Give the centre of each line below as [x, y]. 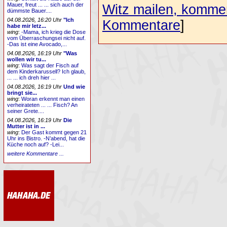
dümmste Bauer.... [30, 11]
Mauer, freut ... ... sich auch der [46, 5]
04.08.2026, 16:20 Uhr [35, 20]
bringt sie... [22, 92]
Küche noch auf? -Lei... [36, 144]
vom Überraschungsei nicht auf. [47, 38]
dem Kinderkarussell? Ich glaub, [47, 72]
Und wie [74, 86]
